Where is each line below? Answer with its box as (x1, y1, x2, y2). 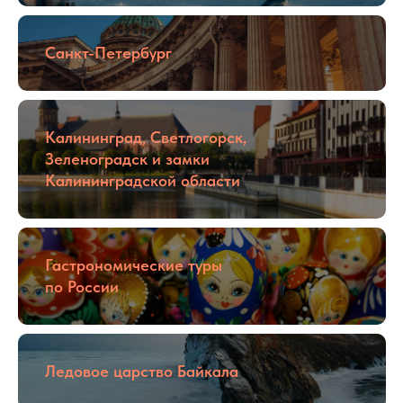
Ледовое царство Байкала (45, 362, 238, 381)
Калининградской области (45, 171, 240, 190)
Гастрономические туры (45, 255, 222, 274)
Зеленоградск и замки (45, 149, 210, 168)
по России (45, 277, 119, 296)
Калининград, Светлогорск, (45, 128, 246, 147)
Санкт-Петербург (45, 43, 172, 62)
